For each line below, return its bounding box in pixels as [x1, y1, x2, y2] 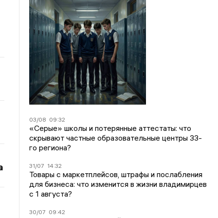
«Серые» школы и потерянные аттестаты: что [29, 123, 192, 133]
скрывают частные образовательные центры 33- [29, 133, 202, 143]
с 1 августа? [29, 189, 73, 199]
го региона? [29, 143, 72, 152]
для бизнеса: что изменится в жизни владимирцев [29, 179, 207, 189]
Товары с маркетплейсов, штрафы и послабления [29, 169, 203, 179]
